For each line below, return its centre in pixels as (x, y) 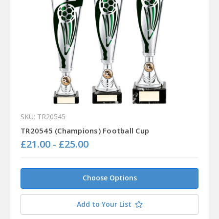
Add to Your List (104, 204)
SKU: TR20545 (43, 116)
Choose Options (109, 177)
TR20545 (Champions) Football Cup (85, 130)
